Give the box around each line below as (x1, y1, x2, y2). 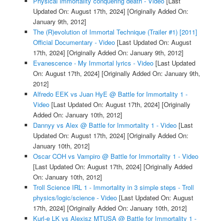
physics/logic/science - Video (33, 193, 117, 203)
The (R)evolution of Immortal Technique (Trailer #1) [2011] (33, 27, 197, 37)
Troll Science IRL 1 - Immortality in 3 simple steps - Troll (33, 183, 194, 192)
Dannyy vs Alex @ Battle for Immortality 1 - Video (33, 120, 177, 130)
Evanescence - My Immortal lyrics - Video (33, 58, 153, 68)
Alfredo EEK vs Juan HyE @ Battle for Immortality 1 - (33, 89, 187, 99)
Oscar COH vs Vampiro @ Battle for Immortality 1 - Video (33, 151, 198, 161)
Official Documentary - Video (33, 37, 115, 47)
